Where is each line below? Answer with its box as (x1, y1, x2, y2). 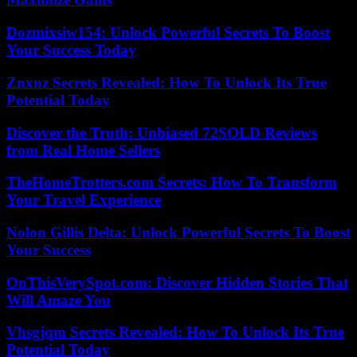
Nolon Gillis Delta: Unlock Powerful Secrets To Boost (6, 224, 351, 241)
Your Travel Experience (6, 191, 161, 209)
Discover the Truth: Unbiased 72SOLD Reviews (6, 124, 317, 141)
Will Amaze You (6, 291, 111, 308)
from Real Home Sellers (6, 141, 160, 159)
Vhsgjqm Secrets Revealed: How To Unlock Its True (6, 324, 344, 341)
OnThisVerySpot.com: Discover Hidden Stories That (6, 273, 348, 291)
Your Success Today (6, 41, 136, 59)
